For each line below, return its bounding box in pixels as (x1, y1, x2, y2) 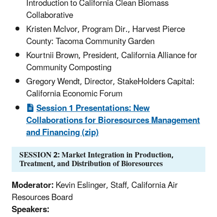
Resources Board (12, 189, 73, 207)
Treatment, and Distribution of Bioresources (19, 155, 163, 172)
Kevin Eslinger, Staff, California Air (54, 177, 178, 195)
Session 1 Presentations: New (36, 99, 150, 117)
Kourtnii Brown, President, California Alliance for (26, 47, 197, 65)
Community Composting (26, 59, 111, 77)
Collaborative (26, 6, 73, 24)
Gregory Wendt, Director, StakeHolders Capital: (26, 73, 195, 91)
